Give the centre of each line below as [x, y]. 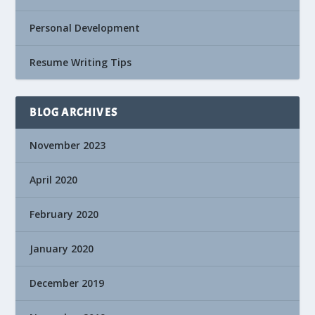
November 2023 [68, 145]
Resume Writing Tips [81, 62]
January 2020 [62, 248]
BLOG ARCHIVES [74, 112]
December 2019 [67, 283]
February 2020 [64, 214]
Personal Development [85, 27]
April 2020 [54, 179]
